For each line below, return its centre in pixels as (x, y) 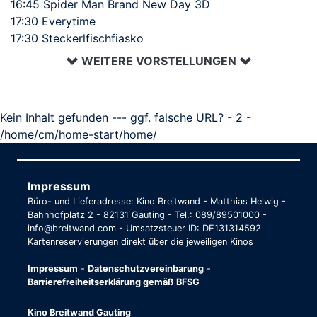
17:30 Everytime (53, 21)
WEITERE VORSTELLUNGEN (158, 60)
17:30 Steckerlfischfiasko (77, 38)
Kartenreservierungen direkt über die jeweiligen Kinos (140, 241)
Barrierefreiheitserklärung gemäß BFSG (114, 282)
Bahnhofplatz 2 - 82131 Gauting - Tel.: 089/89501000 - (147, 214)
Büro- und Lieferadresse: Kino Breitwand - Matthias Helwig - (157, 201)
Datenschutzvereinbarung (146, 268)
